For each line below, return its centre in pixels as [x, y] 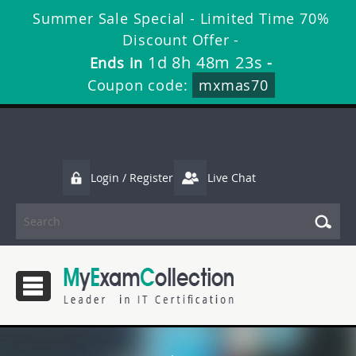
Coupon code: [140, 85]
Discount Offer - [181, 40]
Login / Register [132, 178]
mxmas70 [234, 85]
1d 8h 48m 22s [205, 62]
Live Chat [232, 178]
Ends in [118, 63]
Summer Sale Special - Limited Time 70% [181, 18]
